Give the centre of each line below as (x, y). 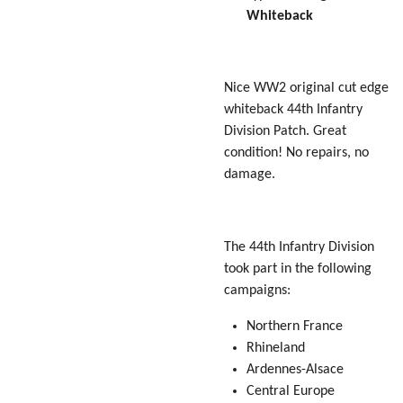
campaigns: (257, 290)
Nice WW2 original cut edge (306, 89)
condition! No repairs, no (296, 153)
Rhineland (275, 349)
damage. (250, 175)
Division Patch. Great (285, 132)
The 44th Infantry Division (299, 247)
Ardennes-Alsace (295, 370)
